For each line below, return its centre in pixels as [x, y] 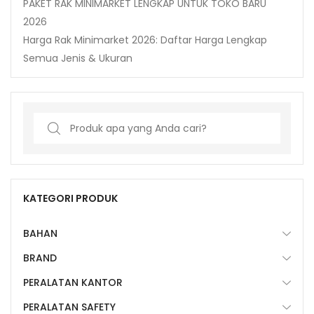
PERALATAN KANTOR [73, 282]
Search [50, 121]
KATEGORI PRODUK [70, 198]
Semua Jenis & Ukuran [78, 58]
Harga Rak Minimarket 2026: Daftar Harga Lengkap [145, 40]
